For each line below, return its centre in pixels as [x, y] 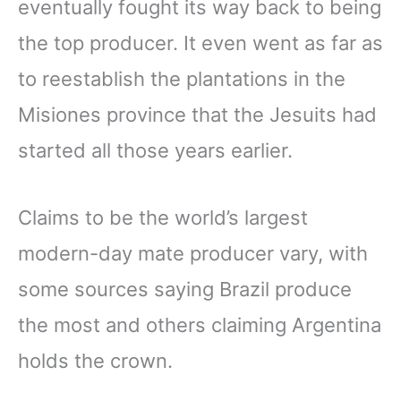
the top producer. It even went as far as [200, 43]
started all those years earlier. [158, 151]
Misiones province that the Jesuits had [197, 115]
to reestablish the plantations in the [182, 79]
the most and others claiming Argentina [200, 325]
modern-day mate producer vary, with [193, 254]
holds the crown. [95, 361]
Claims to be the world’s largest [163, 218]
